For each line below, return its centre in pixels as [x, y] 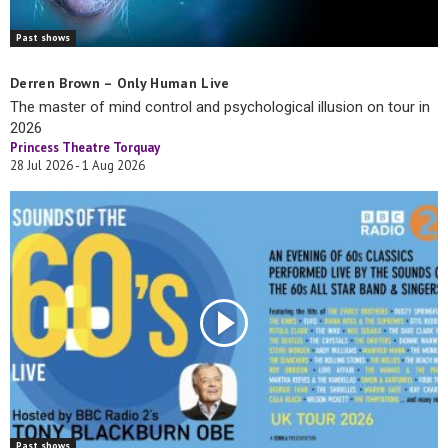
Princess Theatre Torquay [85, 147]
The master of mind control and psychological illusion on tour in [220, 106]
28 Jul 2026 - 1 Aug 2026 [77, 165]
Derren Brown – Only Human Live [120, 82]
